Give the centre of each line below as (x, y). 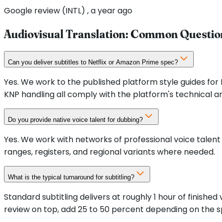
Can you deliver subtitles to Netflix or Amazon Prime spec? (93, 62)
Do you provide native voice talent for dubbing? (75, 119)
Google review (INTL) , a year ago (68, 10)
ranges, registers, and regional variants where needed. (110, 152)
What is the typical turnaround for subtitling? (71, 177)
